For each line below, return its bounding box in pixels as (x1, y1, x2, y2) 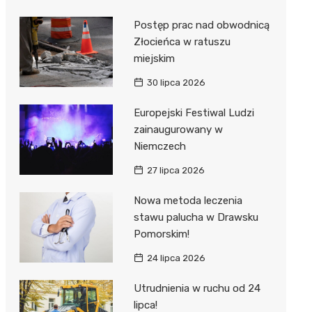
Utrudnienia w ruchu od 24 (133, 282, 260, 295)
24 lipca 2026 (146, 253, 205, 264)
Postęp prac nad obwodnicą (133, 19, 270, 32)
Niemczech (133, 140, 186, 153)
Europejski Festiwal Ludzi (133, 107, 254, 120)
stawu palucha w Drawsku (133, 211, 258, 224)
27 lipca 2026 (146, 165, 205, 176)
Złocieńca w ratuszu (133, 36, 231, 49)
